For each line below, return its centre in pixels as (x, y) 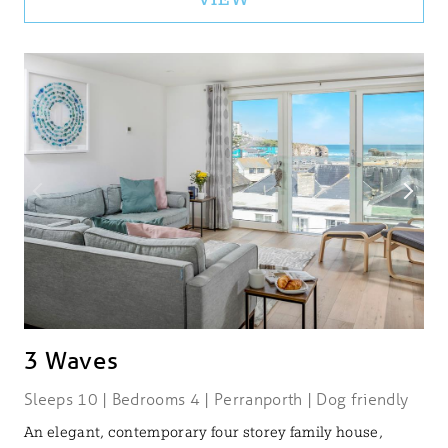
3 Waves (71, 360)
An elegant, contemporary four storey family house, (204, 431)
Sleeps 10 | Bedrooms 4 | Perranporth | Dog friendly (216, 398)
